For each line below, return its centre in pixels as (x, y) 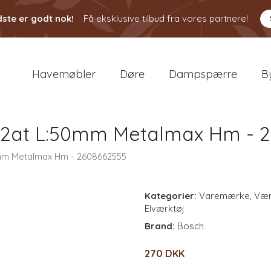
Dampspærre (203, 74)
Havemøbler (64, 74)
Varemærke (224, 196)
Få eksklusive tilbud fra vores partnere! (166, 18)
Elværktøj (165, 208)
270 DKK (165, 253)
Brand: (161, 226)
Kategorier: (171, 196)
